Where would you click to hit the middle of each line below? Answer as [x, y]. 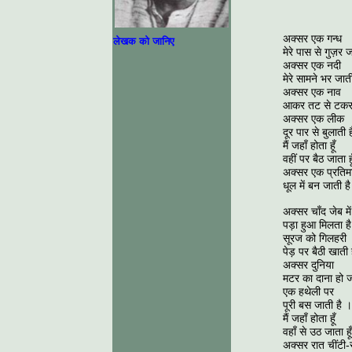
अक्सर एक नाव [312, 92]
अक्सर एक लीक [313, 119]
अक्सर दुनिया [308, 265]
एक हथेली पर [308, 291]
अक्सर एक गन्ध [312, 38]
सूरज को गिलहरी [315, 238]
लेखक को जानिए [144, 41]
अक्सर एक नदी [312, 65]
